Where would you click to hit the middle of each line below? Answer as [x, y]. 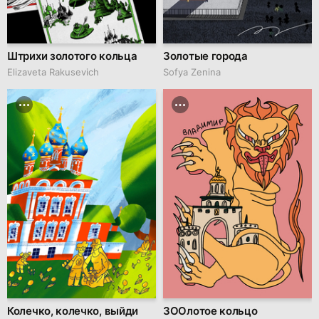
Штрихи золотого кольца [72, 56]
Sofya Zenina [192, 72]
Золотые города [205, 56]
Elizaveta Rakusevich [53, 72]
